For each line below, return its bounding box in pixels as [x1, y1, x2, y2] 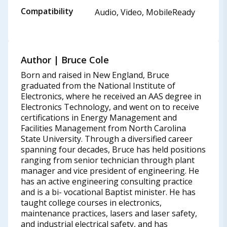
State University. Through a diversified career [21, 133, 193, 144]
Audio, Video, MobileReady [95, 7, 196, 18]
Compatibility [21, 6, 73, 17]
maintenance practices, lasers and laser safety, [21, 208, 197, 219]
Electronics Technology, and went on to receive [21, 101, 199, 112]
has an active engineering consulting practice [21, 176, 193, 187]
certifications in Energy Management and [21, 112, 177, 123]
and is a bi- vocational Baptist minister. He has [21, 186, 196, 198]
